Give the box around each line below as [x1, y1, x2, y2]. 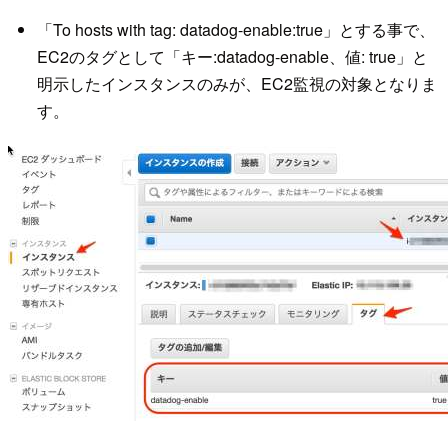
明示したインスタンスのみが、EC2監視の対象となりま [36, 71, 437, 95]
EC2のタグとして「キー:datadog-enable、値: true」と [36, 44, 428, 68]
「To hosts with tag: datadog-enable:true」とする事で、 [36, 17, 435, 41]
